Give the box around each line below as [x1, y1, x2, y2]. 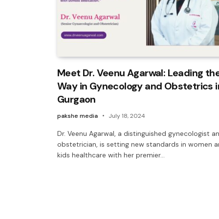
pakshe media [57, 111, 98, 120]
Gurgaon [57, 92, 96, 106]
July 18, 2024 [109, 111, 145, 120]
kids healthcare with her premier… [57, 150, 165, 159]
